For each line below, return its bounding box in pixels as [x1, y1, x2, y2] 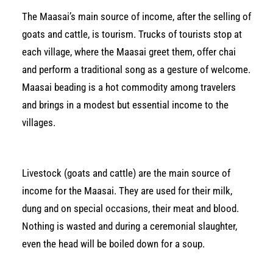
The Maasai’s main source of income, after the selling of [22, 10, 251, 23]
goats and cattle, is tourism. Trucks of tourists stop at [22, 28, 242, 40]
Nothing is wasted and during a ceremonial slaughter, [22, 220, 237, 232]
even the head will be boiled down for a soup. [22, 238, 205, 250]
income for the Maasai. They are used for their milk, [22, 185, 232, 197]
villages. [22, 116, 55, 129]
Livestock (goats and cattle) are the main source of [22, 167, 230, 179]
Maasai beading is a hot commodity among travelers [22, 81, 236, 93]
